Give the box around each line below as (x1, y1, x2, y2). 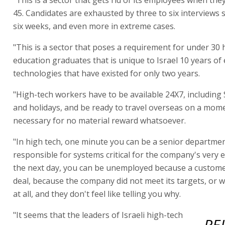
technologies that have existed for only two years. (13, 67, 200, 79)
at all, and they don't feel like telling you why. (13, 188, 181, 199)
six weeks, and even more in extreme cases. (13, 20, 175, 32)
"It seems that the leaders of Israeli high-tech (13, 209, 183, 220)
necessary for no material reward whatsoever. (13, 115, 186, 126)
